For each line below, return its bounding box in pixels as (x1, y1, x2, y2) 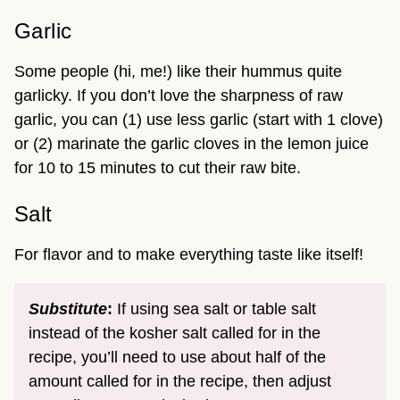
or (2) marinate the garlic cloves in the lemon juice (14, 135, 369, 154)
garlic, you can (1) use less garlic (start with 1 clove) (14, 111, 383, 129)
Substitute (29, 300, 107, 319)
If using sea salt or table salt (112, 300, 316, 319)
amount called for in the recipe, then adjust (29, 372, 331, 391)
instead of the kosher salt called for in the (29, 324, 321, 343)
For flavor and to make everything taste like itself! (14, 246, 363, 264)
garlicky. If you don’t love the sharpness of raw (14, 87, 343, 105)
